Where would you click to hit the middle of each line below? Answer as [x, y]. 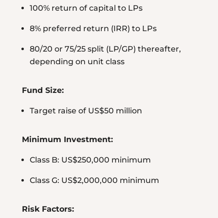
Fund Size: [43, 91]
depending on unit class [77, 62]
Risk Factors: [48, 209]
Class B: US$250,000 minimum [90, 160]
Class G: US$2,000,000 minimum [94, 181]
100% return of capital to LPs [86, 8]
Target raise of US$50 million [86, 111]
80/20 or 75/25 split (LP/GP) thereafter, [105, 49]
